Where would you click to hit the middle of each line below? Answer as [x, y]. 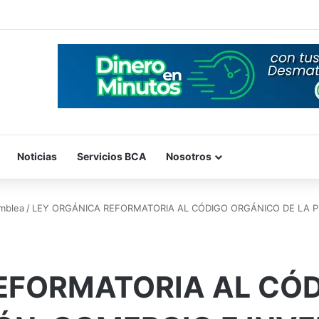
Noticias [37, 156]
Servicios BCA [111, 156]
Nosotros [189, 156]
